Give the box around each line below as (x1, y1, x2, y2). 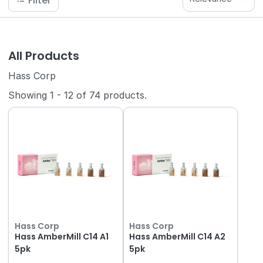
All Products (8, 48, 80, 65)
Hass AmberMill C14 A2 (129, 230, 226, 242)
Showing (8, 89, 50, 102)
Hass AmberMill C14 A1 (14, 230, 109, 242)
